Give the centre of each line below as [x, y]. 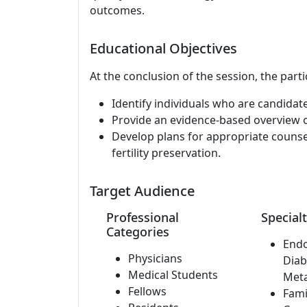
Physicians [155, 258]
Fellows [147, 291]
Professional [143, 217]
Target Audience [142, 191]
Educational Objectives [163, 48]
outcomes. [117, 10]
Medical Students [173, 275]
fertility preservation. [166, 153]
